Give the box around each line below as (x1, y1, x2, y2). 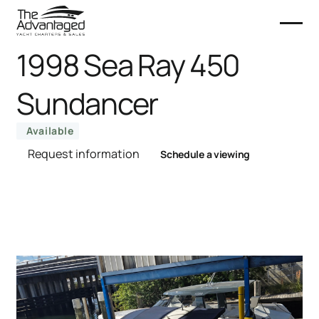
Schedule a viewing (160, 147, 251, 161)
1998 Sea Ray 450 (16, 44, 241, 85)
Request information (28, 146, 140, 162)
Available (26, 124, 74, 137)
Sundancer (16, 83, 159, 124)
